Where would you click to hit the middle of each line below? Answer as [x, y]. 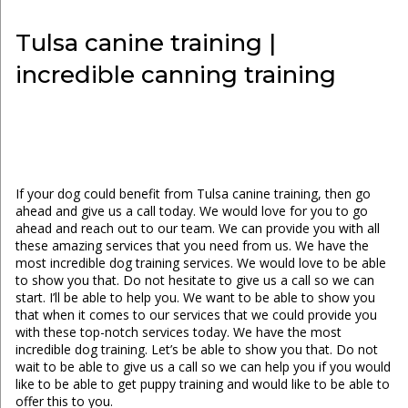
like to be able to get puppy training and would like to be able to [202, 384]
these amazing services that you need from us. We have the [192, 246]
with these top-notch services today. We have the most [178, 332]
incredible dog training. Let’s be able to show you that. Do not [196, 350]
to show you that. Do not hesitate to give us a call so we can [194, 280]
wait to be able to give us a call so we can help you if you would [203, 367]
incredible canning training [175, 75]
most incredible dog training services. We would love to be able [200, 263]
